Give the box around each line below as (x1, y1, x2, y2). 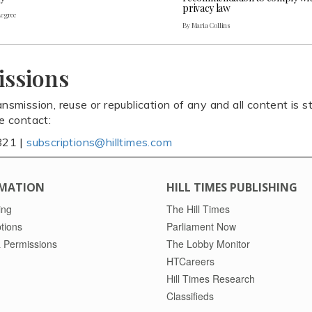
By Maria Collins (182, 19, 231, 30)
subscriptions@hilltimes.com (26, 134, 173, 149)
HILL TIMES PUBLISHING (166, 179, 297, 195)
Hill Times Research (166, 271, 255, 286)
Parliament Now (166, 219, 236, 233)
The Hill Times (166, 201, 230, 216)
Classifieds (166, 288, 214, 303)
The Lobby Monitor (166, 236, 250, 251)
